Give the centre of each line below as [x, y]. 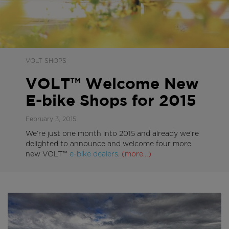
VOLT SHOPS [46, 61]
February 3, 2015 [51, 119]
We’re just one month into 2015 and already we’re [112, 134]
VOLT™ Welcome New [112, 84]
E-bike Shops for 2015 [111, 101]
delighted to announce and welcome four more [108, 144]
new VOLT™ [48, 154]
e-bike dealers [94, 154]
